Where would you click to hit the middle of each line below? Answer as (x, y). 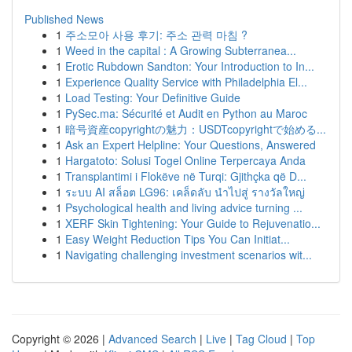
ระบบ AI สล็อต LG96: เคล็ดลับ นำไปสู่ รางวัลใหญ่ (185, 192)
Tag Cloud (261, 339)
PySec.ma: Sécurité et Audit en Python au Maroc (186, 113)
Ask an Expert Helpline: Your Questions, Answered (191, 145)
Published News (64, 19)
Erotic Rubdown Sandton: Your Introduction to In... (190, 66)
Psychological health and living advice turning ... (184, 207)
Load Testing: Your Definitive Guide (153, 97)
